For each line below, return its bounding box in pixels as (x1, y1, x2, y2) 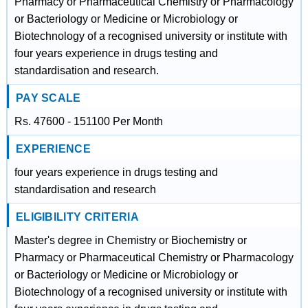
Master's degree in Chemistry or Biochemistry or (14, 234, 247, 246)
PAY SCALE (15, 92, 81, 104)
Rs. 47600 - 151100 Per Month (14, 115, 163, 127)
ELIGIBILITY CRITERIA (15, 211, 139, 223)
